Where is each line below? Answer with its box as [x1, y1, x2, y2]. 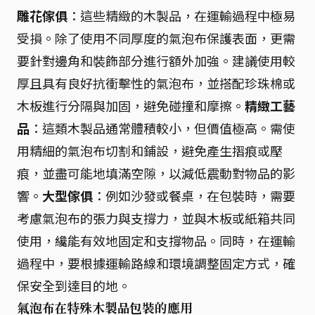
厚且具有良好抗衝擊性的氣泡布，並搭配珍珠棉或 [17, 73, 295, 92]
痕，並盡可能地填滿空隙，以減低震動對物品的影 [17, 163, 295, 182]
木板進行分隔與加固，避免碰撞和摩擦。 [17, 96, 245, 115]
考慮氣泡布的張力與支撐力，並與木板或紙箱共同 [17, 208, 295, 227]
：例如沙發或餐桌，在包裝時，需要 [93, 186, 295, 205]
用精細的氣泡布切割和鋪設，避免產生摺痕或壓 [17, 141, 283, 160]
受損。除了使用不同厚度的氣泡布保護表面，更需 [17, 28, 295, 47]
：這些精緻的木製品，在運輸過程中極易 [67, 6, 295, 25]
